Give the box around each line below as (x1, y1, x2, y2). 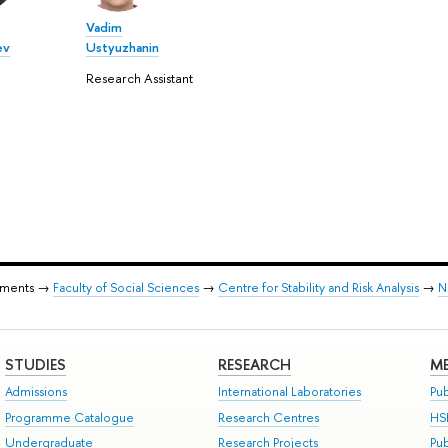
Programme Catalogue (4, 408, 134, 426)
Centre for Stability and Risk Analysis (218, 279, 419, 297)
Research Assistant (85, 68, 193, 87)
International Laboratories (217, 383, 361, 401)
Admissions (4, 383, 67, 401)
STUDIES (4, 354, 66, 376)
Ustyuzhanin (85, 38, 159, 57)
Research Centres (217, 408, 319, 426)
